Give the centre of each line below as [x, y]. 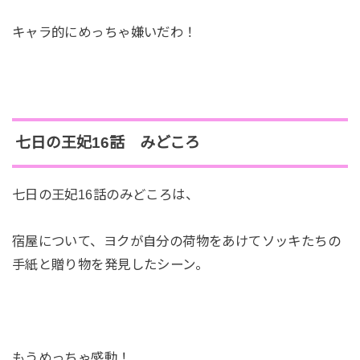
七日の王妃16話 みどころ [107, 143]
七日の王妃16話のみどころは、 [105, 195]
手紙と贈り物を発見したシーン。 [110, 265]
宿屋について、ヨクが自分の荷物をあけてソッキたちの [176, 241]
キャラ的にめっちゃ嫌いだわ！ [104, 32]
